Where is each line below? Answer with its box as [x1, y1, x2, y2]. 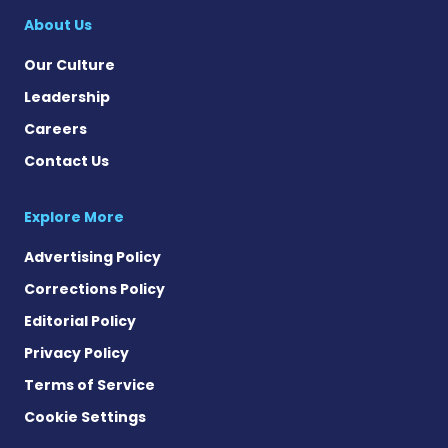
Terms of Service [24, 375, 155, 396]
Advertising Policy [24, 247, 161, 268]
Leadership [24, 87, 110, 108]
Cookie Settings [24, 407, 146, 428]
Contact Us [24, 151, 109, 172]
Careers [24, 119, 87, 140]
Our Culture [24, 55, 115, 76]
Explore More [24, 207, 124, 228]
